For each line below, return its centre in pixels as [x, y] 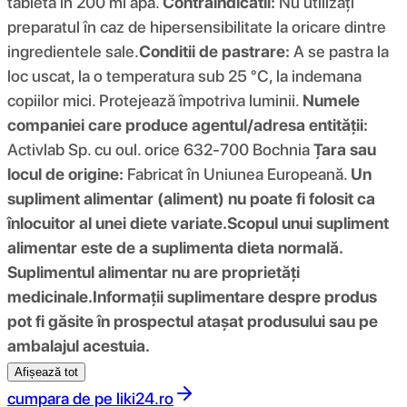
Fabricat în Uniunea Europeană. [237, 174]
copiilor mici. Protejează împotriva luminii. [155, 100]
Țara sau [345, 149]
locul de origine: [65, 174]
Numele [331, 100]
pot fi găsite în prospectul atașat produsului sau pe [193, 321]
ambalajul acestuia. [79, 345]
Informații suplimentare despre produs [235, 296]
